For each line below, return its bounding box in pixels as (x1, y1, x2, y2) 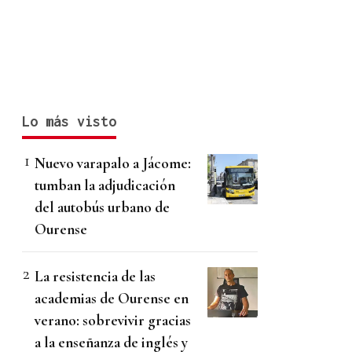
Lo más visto (22, 113, 116, 130)
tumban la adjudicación (35, 176, 175, 195)
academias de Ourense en (35, 289, 189, 308)
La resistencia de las (35, 267, 156, 286)
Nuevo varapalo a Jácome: (35, 154, 191, 173)
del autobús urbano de (35, 198, 170, 217)
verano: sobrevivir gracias (35, 311, 191, 330)
